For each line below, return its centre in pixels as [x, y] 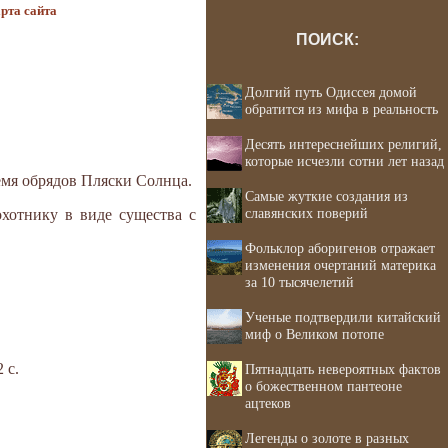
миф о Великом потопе [314, 334]
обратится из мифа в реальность [341, 109]
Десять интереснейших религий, [343, 144]
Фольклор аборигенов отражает [340, 248]
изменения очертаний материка [340, 265]
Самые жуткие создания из [326, 196]
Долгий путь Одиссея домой [331, 92]
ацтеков [268, 403]
